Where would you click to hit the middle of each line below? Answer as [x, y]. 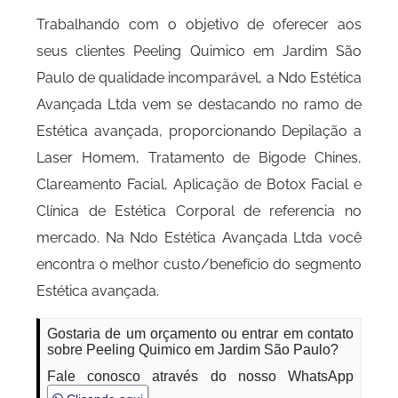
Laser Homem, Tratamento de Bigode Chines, [199, 158]
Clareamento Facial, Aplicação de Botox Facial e [199, 184]
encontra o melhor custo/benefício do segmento [199, 264]
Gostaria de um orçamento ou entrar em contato [200, 334]
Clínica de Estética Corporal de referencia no [199, 211]
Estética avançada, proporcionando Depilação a [199, 131]
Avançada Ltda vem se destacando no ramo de [199, 104]
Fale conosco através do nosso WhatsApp [200, 376]
